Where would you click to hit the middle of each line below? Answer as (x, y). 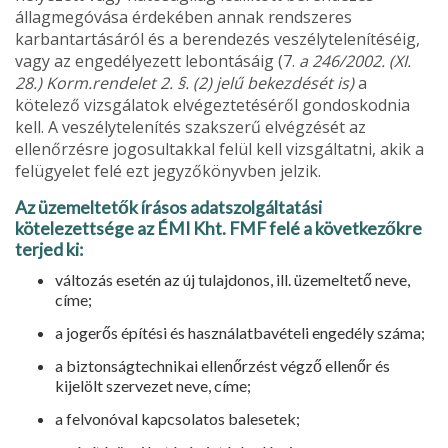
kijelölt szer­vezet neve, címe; (153, 385)
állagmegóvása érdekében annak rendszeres (183, 16)
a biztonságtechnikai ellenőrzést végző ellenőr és (222, 365)
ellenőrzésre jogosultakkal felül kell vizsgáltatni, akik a (219, 148)
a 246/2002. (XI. (355, 60)
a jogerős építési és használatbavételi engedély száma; (240, 332)
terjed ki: (49, 249)
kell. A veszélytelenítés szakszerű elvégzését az (190, 126)
